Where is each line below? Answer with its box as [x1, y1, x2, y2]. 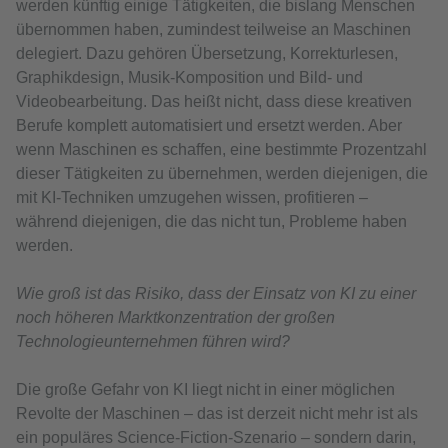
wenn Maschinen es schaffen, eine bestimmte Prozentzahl [16, 140, 427, 158]
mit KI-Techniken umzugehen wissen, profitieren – [16, 188, 368, 206]
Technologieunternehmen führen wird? [16, 332, 290, 350]
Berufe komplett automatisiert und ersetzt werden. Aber [16, 116, 402, 134]
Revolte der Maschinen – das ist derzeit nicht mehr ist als [16, 404, 418, 422]
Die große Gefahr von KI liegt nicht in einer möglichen [16, 380, 395, 398]
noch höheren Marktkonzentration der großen [16, 308, 335, 326]
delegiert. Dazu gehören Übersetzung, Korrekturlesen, [16, 44, 398, 62]
